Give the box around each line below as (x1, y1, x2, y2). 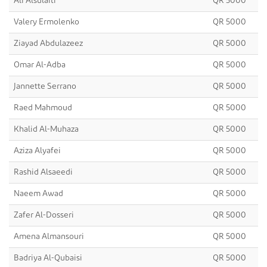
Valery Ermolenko (14, 18, 79, 27)
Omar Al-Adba (14, 61, 66, 70)
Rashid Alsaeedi (14, 168, 73, 177)
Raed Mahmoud (14, 104, 72, 113)
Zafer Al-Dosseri (14, 211, 74, 220)
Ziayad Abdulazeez (14, 39, 83, 48)
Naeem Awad (14, 190, 63, 198)
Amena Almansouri (14, 232, 84, 241)
